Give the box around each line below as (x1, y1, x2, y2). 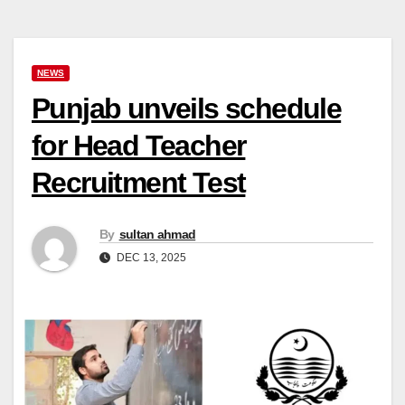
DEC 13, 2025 (114, 251, 186, 265)
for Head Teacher (32, 128, 246, 162)
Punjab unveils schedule (32, 91, 342, 125)
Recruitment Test (32, 165, 246, 199)
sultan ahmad (118, 227, 196, 242)
